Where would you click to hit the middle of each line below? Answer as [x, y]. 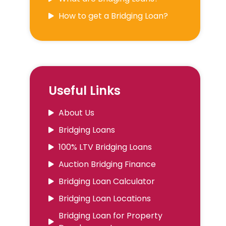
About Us [76, 113]
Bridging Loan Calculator [106, 182]
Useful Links [84, 91]
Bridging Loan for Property [110, 216]
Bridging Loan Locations [104, 199]
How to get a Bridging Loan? [113, 16]
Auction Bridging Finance [107, 164]
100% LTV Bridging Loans [105, 147]
